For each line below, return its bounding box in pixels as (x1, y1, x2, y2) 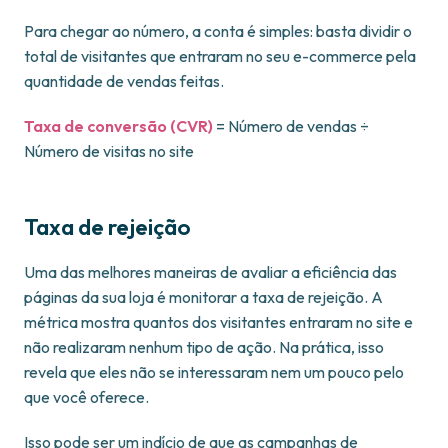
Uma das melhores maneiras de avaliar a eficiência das (24, 262, 397, 283)
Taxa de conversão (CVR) (24, 116, 213, 137)
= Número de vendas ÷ (213, 116, 369, 137)
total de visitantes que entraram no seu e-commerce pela (24, 46, 416, 67)
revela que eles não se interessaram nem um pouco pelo (24, 362, 404, 383)
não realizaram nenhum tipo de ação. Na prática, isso (24, 337, 384, 358)
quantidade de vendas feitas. (24, 71, 224, 92)
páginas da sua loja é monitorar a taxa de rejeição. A (24, 287, 383, 308)
